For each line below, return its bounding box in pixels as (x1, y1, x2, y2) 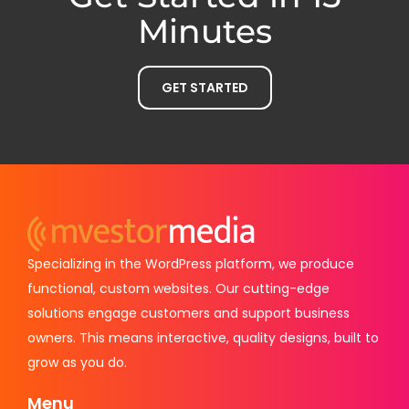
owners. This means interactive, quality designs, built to (27, 328, 379, 347)
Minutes (137, 10, 272, 51)
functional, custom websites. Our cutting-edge (27, 278, 330, 298)
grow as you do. (27, 352, 127, 372)
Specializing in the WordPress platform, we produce (27, 254, 354, 273)
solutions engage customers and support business (27, 303, 350, 322)
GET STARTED (161, 78, 248, 97)
